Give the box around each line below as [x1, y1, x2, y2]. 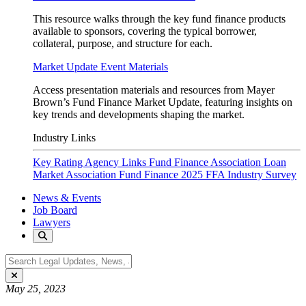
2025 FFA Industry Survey [181, 169, 296, 180]
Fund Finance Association [149, 156, 264, 168]
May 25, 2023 [5, 283, 66, 294]
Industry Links [33, 132, 96, 143]
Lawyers [33, 217, 70, 228]
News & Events [33, 192, 101, 204]
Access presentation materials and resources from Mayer [33, 84, 275, 96]
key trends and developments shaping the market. [33, 109, 245, 120]
